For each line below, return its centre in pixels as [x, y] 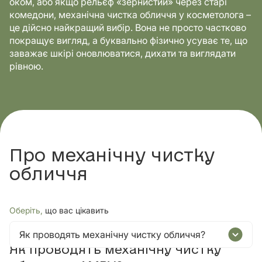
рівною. [26, 66]
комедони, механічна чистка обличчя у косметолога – [130, 15]
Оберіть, [26, 210]
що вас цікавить [77, 210]
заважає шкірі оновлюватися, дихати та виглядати [123, 53]
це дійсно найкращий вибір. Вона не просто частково [128, 27]
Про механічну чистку [112, 156]
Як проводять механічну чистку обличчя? [112, 235]
